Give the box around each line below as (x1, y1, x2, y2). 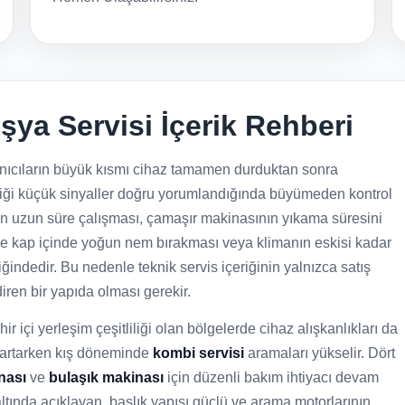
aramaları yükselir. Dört (244, 345, 395, 361)
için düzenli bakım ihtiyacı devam (164, 370, 379, 385)
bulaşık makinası (49, 370, 164, 385)
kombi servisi (153, 345, 244, 361)
